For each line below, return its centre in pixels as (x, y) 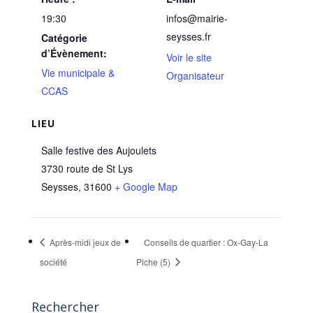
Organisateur (195, 75)
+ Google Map (146, 186)
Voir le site (189, 57)
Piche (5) (154, 261)
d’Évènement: (74, 53)
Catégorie (64, 37)
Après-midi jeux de (84, 242)
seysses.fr (189, 36)
